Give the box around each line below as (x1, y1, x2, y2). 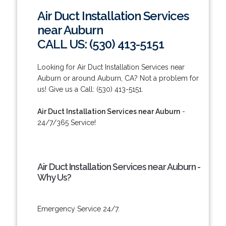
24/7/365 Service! (37, 118, 96, 127)
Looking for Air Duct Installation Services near (37, 63, 185, 71)
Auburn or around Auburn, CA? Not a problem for (37, 74, 199, 82)
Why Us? (37, 172, 71, 183)
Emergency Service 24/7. (37, 204, 120, 213)
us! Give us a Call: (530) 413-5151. (37, 85, 143, 93)
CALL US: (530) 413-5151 (37, 36, 164, 51)
